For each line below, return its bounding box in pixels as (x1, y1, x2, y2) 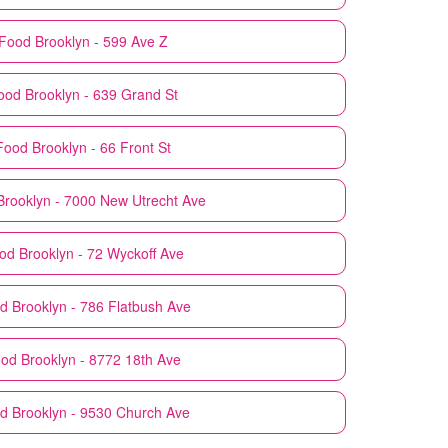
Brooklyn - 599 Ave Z (34, 30, 168, 51)
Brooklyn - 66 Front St (31, 136, 171, 157)
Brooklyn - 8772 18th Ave (21, 348, 181, 369)
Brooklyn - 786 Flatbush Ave (11, 295, 191, 316)
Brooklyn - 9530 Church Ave (12, 401, 190, 422)
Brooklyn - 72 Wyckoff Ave (18, 242, 184, 263)
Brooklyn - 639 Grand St (24, 83, 178, 104)
